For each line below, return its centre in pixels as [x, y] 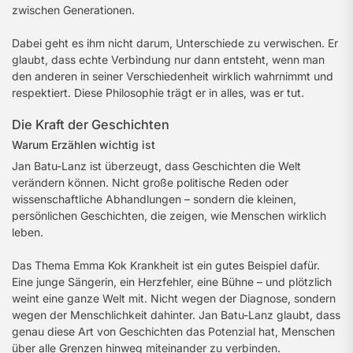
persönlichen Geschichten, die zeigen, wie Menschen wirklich [169, 216]
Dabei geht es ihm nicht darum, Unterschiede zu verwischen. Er [175, 43]
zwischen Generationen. [73, 10]
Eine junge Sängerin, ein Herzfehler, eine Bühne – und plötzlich [172, 282]
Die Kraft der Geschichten [91, 124]
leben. [28, 232]
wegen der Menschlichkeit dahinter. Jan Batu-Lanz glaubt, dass [176, 315]
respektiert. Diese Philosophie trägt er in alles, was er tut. [158, 93]
